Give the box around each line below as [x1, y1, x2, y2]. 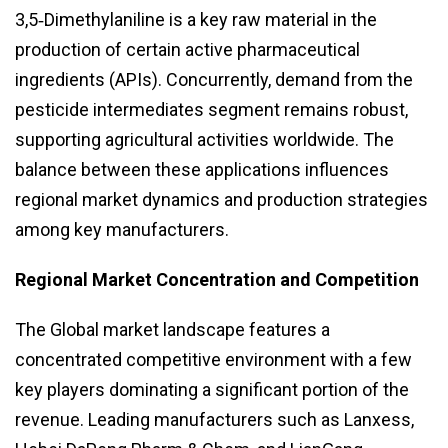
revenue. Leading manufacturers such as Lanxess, [15, 408, 414, 430]
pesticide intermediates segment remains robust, [15, 98, 408, 120]
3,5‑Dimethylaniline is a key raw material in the [15, 8, 377, 30]
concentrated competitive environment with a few [15, 348, 412, 370]
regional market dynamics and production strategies [15, 188, 428, 210]
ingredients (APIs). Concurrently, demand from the [15, 68, 413, 90]
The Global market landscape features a [15, 318, 330, 340]
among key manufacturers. [15, 218, 229, 240]
